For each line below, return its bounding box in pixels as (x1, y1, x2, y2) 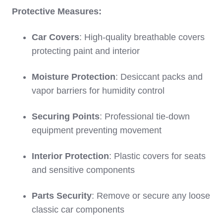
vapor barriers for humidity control (32, 86, 165, 96)
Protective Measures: (12, 6, 102, 17)
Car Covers (32, 32, 79, 43)
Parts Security (32, 191, 92, 201)
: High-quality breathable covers (79, 32, 205, 43)
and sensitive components (32, 165, 135, 175)
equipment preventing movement (32, 125, 162, 136)
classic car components (32, 205, 124, 215)
